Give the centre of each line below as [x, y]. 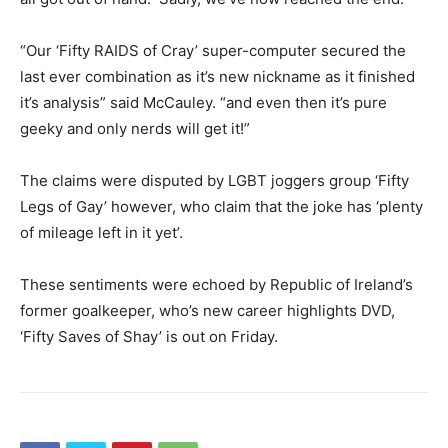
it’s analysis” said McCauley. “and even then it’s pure [203, 103]
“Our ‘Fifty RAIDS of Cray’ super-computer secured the [213, 51]
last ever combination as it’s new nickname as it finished [217, 77]
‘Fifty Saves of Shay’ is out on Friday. [149, 337]
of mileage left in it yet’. [101, 233]
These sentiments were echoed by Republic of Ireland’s [216, 285]
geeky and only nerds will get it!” [135, 129]
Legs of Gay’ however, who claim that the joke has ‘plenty [221, 207]
